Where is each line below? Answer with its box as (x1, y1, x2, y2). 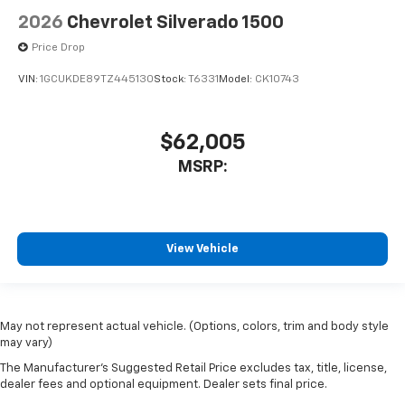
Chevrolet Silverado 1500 (67, 13, 284, 32)
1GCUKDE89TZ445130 (40, 74, 154, 86)
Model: (219, 74, 255, 86)
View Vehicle (166, 243, 239, 256)
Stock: (154, 74, 188, 86)
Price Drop (32, 42, 85, 53)
